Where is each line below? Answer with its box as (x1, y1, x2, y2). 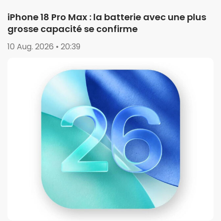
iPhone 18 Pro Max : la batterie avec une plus (7, 11, 206, 24)
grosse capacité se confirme (7, 23, 138, 36)
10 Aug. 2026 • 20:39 (7, 41, 80, 53)
